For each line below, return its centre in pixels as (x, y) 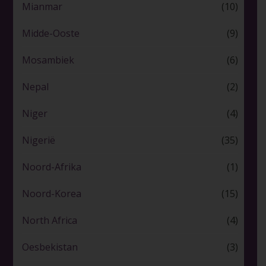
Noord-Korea (51, 194)
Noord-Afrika (51, 167)
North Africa (49, 221)
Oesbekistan (50, 247)
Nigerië (38, 140)
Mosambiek (48, 60)
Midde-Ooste (50, 34)
